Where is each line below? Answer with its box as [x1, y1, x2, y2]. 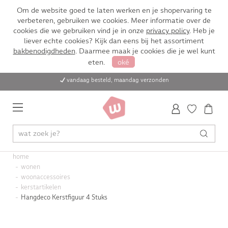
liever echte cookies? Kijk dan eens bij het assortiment [24, 36, 204, 45]
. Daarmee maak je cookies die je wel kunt [75, 46, 215, 55]
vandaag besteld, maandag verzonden [66, 76, 169, 83]
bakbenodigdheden [13, 46, 75, 55]
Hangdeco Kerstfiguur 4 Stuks [20, 193, 107, 202]
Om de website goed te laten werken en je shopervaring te [16, 6, 212, 15]
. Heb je [189, 26, 215, 35]
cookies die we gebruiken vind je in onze [13, 26, 146, 35]
